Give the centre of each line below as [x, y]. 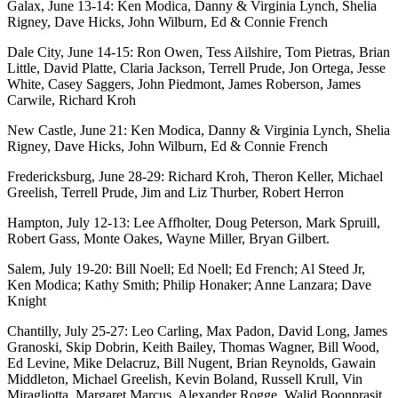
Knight [27, 300]
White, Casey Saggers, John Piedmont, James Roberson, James [184, 84]
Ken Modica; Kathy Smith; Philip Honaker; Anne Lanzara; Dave [189, 284]
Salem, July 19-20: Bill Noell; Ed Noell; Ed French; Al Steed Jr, [186, 268]
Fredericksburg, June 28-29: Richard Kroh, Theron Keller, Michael [195, 176]
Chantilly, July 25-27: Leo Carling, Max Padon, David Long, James [197, 330]
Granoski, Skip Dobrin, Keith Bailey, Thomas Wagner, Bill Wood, [193, 346]
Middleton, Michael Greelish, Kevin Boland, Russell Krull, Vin [185, 378]
